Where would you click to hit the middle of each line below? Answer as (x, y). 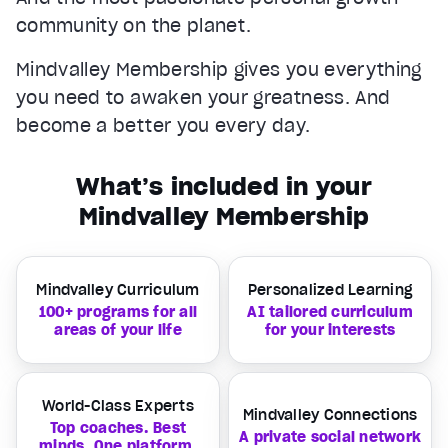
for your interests (330, 329)
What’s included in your (224, 186)
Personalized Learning (330, 289)
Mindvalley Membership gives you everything (219, 69)
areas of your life (118, 329)
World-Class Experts (118, 405)
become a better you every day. (163, 125)
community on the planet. (134, 25)
